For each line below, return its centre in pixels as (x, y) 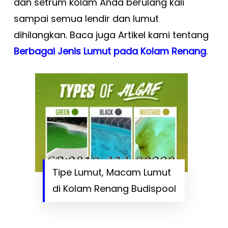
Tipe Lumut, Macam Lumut (112, 172)
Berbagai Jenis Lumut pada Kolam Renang (110, 51)
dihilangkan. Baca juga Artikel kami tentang (111, 35)
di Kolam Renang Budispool (115, 189)
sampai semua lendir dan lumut (86, 19)
